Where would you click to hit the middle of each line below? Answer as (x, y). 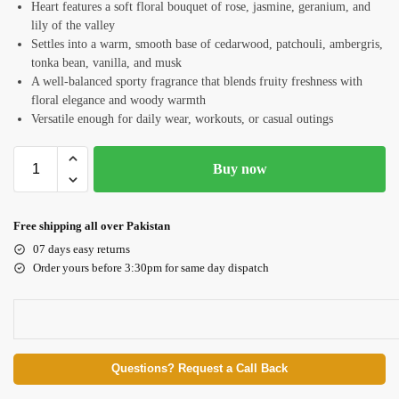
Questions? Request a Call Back (199, 368)
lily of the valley (73, 25)
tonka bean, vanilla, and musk (106, 62)
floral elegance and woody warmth (118, 100)
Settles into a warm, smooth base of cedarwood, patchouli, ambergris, (207, 44)
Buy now (240, 168)
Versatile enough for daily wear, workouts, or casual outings (182, 118)
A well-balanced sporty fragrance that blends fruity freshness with (197, 81)
